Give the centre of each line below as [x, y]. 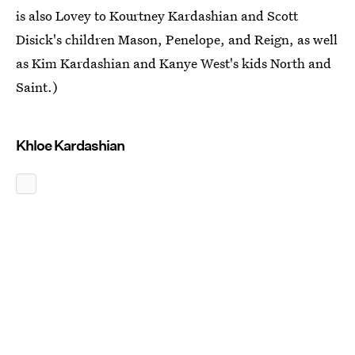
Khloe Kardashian [70, 146]
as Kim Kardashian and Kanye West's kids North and [174, 63]
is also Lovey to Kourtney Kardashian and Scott [157, 16]
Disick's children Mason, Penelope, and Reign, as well [177, 40]
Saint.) [37, 87]
